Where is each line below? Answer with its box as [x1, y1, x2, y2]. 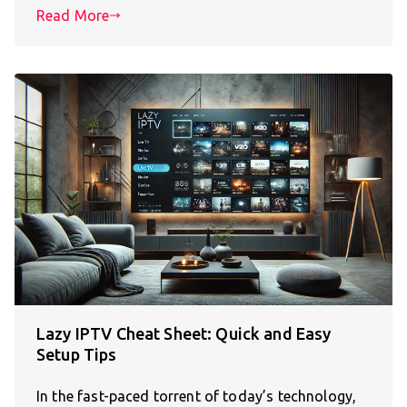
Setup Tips [36, 345, 117, 364]
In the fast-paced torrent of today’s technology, [36, 388, 357, 405]
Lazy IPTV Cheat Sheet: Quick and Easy [36, 324, 332, 343]
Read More [36, 6, 110, 24]
